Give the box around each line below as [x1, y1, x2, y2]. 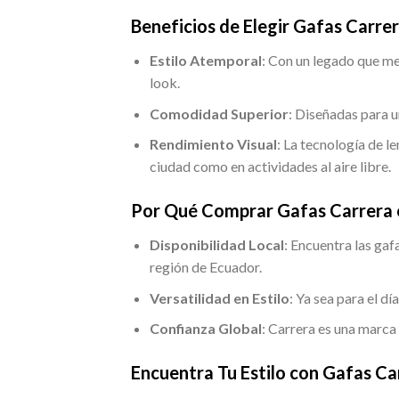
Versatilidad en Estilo [149, 289, 289, 306]
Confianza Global [149, 320, 262, 338]
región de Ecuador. [149, 258, 262, 276]
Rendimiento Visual [149, 135, 277, 153]
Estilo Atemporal [149, 52, 262, 69]
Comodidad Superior [149, 104, 289, 122]
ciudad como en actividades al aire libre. [149, 158, 391, 175]
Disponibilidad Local [149, 236, 284, 254]
